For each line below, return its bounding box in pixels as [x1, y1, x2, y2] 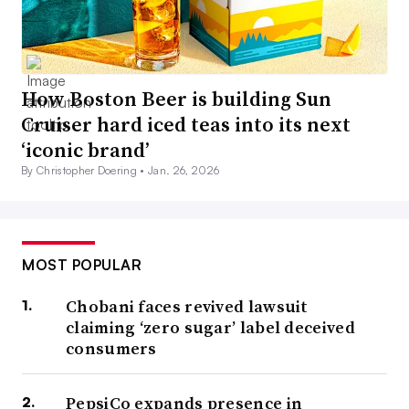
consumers [66, 337, 157, 361]
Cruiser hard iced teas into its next [21, 110, 351, 139]
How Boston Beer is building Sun [21, 85, 331, 113]
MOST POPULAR [22, 256, 142, 275]
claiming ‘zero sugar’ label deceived [66, 316, 355, 340]
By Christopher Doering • [21, 163, 149, 178]
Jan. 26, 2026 [148, 163, 220, 178]
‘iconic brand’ [21, 136, 150, 164]
